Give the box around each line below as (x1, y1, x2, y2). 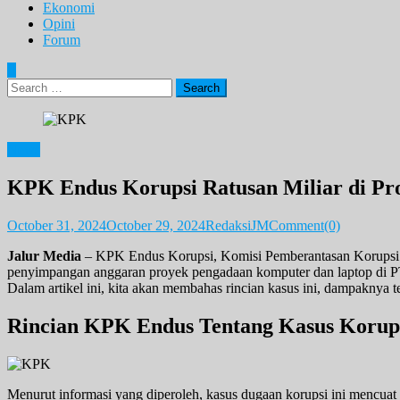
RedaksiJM (205, 217, 269, 233)
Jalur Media (7, 247, 81, 263)
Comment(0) (269, 217, 340, 233)
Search (6, 78, 45, 93)
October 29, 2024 (106, 217, 205, 233)
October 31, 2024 (7, 217, 106, 233)
